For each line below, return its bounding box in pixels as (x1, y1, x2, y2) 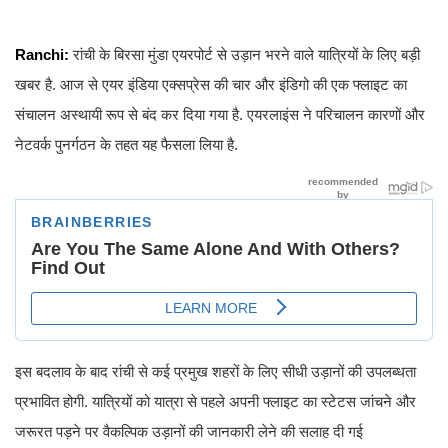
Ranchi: (15, 46, 69, 64)
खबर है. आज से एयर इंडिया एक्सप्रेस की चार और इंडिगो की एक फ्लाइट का (15, 76, 407, 94)
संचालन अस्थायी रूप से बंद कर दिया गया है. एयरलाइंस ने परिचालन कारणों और (15, 106, 425, 124)
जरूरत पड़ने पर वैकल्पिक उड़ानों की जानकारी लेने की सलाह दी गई (15, 423, 363, 441)
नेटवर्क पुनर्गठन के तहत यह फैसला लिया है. (15, 136, 238, 154)
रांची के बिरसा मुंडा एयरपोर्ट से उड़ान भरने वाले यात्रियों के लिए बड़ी (69, 46, 420, 64)
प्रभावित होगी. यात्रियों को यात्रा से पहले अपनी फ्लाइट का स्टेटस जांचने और (15, 393, 416, 411)
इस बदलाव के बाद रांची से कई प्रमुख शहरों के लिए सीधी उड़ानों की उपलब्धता (15, 363, 416, 381)
